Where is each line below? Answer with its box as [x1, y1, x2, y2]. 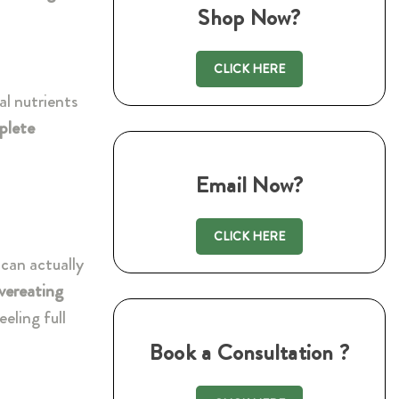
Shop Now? [198, 2, 301, 35]
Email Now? [195, 169, 304, 202]
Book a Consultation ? [149, 337, 350, 370]
